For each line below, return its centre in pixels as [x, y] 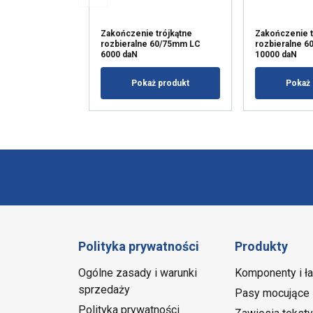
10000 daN [276, 55]
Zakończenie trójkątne [146, 34]
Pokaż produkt [161, 83]
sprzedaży [104, 290]
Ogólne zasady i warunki [138, 273]
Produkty [261, 247]
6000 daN [119, 55]
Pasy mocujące [272, 293]
